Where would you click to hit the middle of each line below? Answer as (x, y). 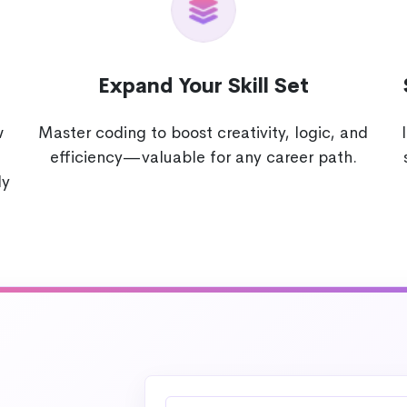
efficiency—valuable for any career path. (203, 158)
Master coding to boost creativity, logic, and (203, 133)
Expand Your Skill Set (203, 87)
